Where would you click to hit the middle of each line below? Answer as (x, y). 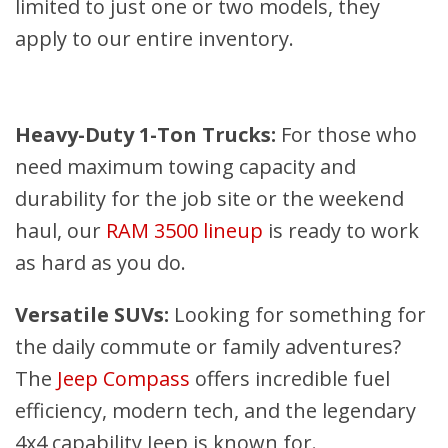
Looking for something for (297, 315)
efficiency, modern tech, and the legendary (215, 411)
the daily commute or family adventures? (208, 347)
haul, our (60, 231)
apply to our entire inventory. (154, 39)
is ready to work (341, 231)
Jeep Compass (123, 379)
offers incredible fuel (290, 379)
